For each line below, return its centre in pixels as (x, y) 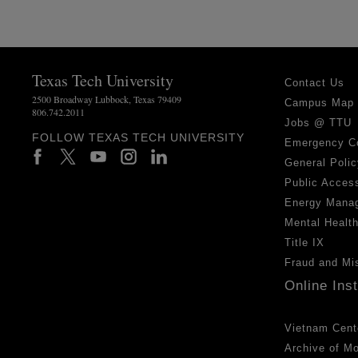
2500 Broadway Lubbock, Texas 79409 (107, 99)
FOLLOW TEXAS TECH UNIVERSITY (139, 137)
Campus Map (320, 102)
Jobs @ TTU (318, 122)
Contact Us (315, 82)
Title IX (305, 242)
